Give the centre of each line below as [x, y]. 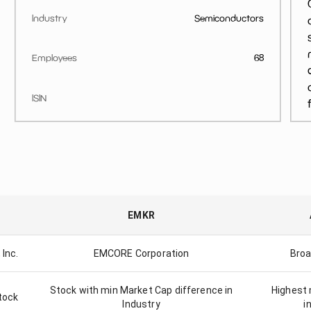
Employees [55, 58]
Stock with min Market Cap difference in [141, 290]
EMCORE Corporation [141, 253]
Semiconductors [229, 18]
